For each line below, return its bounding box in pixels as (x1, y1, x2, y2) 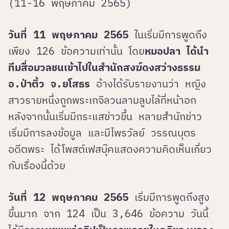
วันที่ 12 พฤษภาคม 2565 (8, 190, 128, 204)
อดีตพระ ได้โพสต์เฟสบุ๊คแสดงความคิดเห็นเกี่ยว (8, 142, 212, 156)
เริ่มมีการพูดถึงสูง (128, 190, 210, 204)
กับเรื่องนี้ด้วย (8, 158, 65, 173)
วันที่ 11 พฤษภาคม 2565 (8, 28, 128, 42)
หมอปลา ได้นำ (145, 44, 209, 58)
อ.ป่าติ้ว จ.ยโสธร (8, 77, 90, 91)
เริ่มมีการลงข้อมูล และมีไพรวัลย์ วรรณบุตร (8, 126, 196, 140)
